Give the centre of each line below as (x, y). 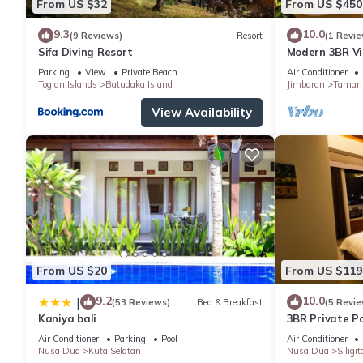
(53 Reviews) (141, 302)
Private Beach (149, 73)
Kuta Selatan (115, 351)
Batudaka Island (139, 85)
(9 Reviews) (96, 35)
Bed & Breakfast (229, 302)
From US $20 (72, 270)
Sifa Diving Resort (85, 52)
